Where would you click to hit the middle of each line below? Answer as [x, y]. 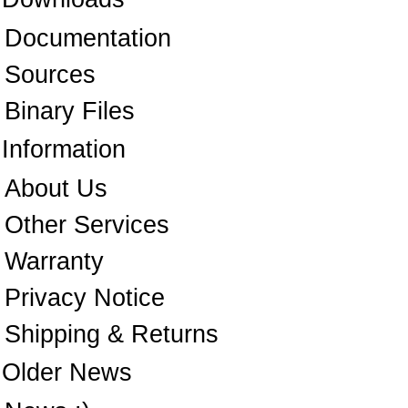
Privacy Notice [85, 298]
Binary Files [70, 112]
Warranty [54, 262]
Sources [50, 75]
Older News [67, 373]
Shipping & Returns [112, 335]
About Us [56, 189]
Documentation [88, 39]
